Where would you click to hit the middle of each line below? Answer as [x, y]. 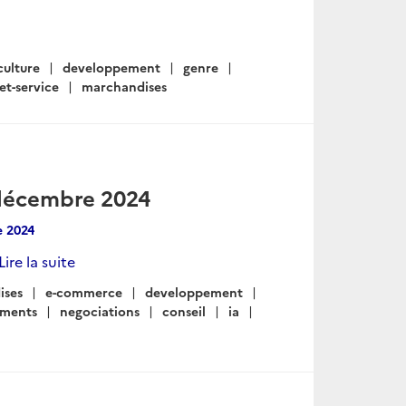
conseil [184, 311]
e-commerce [84, 292]
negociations [100, 311]
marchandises [124, 86]
